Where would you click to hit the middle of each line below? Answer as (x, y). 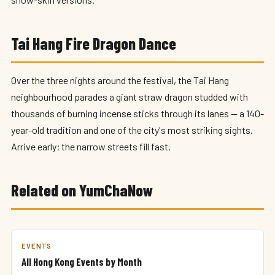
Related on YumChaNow (82, 190)
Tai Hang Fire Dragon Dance (94, 43)
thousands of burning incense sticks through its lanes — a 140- (137, 113)
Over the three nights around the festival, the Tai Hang (120, 80)
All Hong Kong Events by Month (82, 261)
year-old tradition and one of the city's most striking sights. (132, 130)
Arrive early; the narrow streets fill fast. (91, 146)
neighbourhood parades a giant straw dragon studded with (130, 97)
